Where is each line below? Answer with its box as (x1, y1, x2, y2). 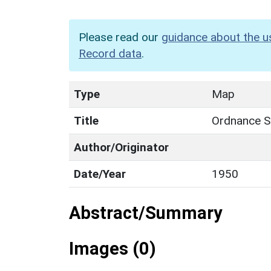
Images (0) (69, 238, 156, 259)
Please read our (79, 30, 162, 44)
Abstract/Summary (69, 202, 222, 223)
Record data (79, 46, 142, 60)
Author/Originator (74, 140, 169, 154)
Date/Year (74, 166, 126, 181)
